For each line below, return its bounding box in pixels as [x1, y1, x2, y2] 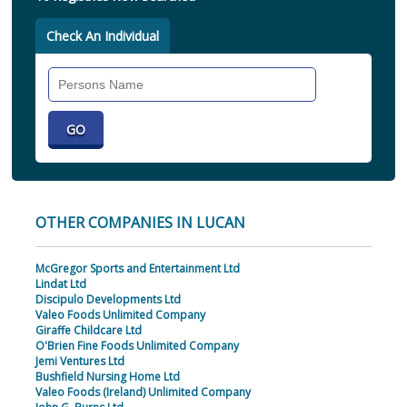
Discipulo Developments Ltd [35, 292, 181, 308]
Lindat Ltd [35, 276, 86, 293]
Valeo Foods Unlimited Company [35, 307, 205, 323]
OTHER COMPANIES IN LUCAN [35, 213, 245, 233]
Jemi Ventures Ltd [35, 353, 124, 370]
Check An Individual [45, 27, 159, 45]
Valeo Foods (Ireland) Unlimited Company [35, 384, 251, 401]
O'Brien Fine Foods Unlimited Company [35, 338, 239, 354]
